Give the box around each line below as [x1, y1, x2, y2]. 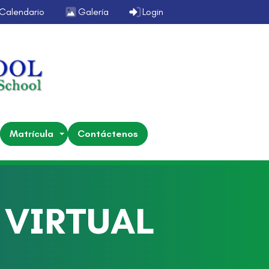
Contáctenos [77, 127, 138, 139]
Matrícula [10, 127, 53, 139]
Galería [78, 6, 109, 17]
